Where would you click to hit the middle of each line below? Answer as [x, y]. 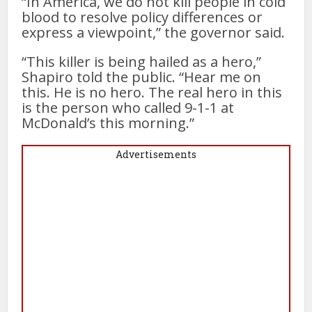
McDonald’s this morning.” [110, 123]
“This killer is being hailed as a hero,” [142, 61]
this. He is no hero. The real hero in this [152, 92]
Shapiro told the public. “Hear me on [142, 77]
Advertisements [156, 154]
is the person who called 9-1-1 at [128, 107]
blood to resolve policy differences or [142, 17]
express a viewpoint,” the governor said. [154, 32]
